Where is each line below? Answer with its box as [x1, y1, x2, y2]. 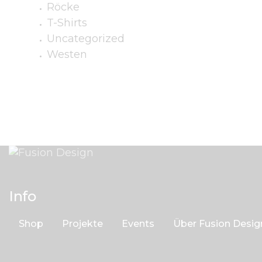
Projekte [62, 218, 103, 230]
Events [122, 218, 154, 230]
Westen [47, 48, 87, 61]
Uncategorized [47, 32, 125, 46]
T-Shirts [47, 16, 87, 30]
